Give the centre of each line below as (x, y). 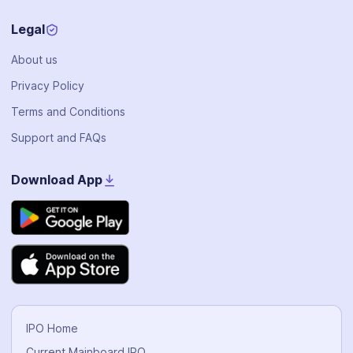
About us (34, 60)
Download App (57, 180)
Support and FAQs (59, 138)
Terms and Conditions (68, 112)
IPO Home (52, 329)
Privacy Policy (48, 86)
